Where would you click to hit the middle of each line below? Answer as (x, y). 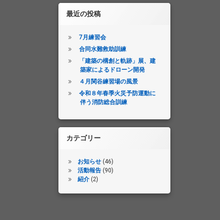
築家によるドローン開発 (112, 69)
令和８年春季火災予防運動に (117, 93)
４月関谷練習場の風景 (108, 81)
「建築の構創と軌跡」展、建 (117, 61)
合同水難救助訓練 (102, 49)
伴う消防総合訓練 (103, 102)
